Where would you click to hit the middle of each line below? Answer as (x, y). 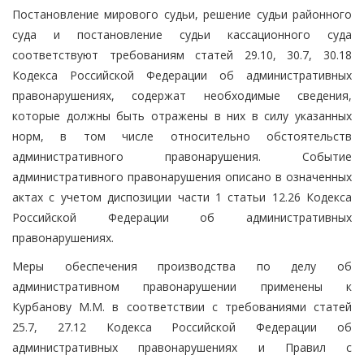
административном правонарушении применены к (182, 286)
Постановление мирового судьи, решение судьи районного (182, 14)
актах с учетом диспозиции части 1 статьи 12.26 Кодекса (182, 197)
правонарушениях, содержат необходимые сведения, (182, 95)
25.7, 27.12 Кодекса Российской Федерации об (182, 327)
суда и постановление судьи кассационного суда (182, 34)
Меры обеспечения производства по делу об (182, 266)
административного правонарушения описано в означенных (182, 176)
